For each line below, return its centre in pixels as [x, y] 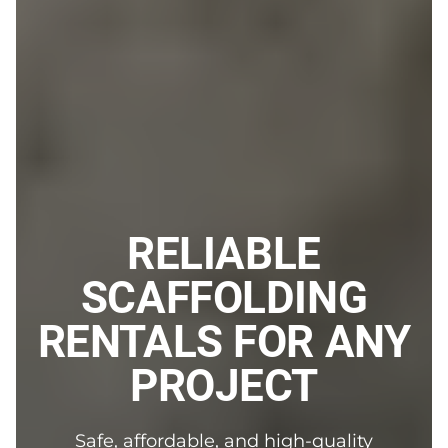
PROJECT [224, 385]
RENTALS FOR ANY [224, 341]
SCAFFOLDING [224, 297]
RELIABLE [224, 253]
